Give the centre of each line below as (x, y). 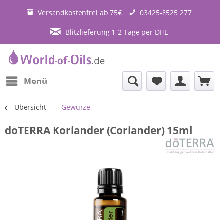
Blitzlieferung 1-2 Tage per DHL (116, 32)
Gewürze (76, 107)
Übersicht (30, 107)
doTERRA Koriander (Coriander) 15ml (98, 130)
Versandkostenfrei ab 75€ (80, 12)
